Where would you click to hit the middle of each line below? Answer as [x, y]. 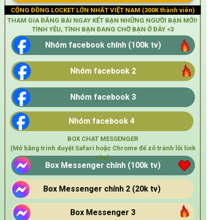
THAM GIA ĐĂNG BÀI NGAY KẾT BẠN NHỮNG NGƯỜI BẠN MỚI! [103, 20]
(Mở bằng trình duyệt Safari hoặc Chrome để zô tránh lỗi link [103, 148]
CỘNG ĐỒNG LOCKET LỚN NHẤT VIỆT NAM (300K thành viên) [103, 10]
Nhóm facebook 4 [101, 121]
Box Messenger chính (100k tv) [103, 165]
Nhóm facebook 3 [103, 97]
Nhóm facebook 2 [103, 71]
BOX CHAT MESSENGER [103, 138]
